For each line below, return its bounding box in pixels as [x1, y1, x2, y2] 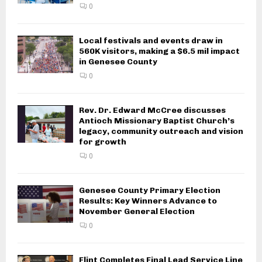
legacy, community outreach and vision [79, 126, 243, 137]
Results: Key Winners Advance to [79, 196, 217, 206]
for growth [79, 137, 126, 147]
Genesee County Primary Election [79, 185, 220, 196]
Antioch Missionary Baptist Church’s [79, 116, 235, 126]
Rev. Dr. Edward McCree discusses [79, 105, 226, 116]
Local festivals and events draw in [79, 36, 223, 46]
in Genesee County [79, 57, 157, 67]
